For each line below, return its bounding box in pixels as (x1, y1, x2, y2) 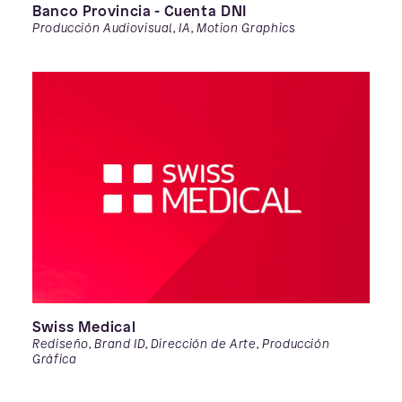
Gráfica (32, 351, 77, 367)
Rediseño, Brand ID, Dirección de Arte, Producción (32, 336, 330, 352)
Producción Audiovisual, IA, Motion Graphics (32, 20, 296, 36)
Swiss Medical (32, 317, 136, 336)
